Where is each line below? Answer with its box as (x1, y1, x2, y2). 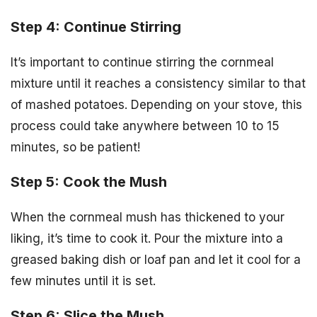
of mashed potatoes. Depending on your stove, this (11, 98, 302, 113)
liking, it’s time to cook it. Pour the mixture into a (11, 231, 283, 246)
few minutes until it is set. (11, 274, 156, 289)
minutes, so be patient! (11, 140, 140, 155)
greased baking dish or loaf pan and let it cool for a (11, 253, 301, 267)
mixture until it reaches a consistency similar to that (11, 76, 306, 91)
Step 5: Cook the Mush (11, 173, 167, 191)
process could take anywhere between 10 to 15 (11, 119, 279, 134)
